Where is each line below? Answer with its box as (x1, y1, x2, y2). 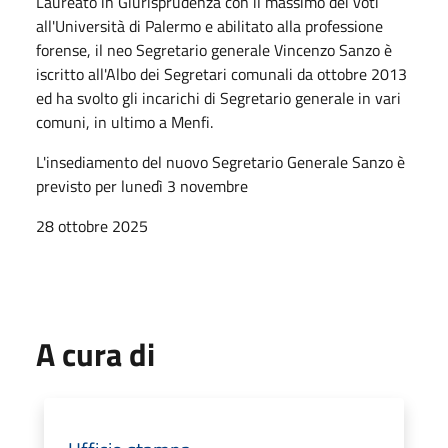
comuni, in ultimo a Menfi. (36, 109, 213, 134)
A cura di (36, 329, 155, 378)
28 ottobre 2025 (36, 213, 148, 238)
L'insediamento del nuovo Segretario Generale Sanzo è (36, 149, 405, 174)
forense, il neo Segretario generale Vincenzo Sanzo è (36, 37, 392, 62)
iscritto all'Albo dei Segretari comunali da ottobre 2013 (36, 61, 407, 86)
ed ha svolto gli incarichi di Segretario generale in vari (36, 85, 401, 110)
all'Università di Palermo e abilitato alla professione (36, 13, 383, 38)
